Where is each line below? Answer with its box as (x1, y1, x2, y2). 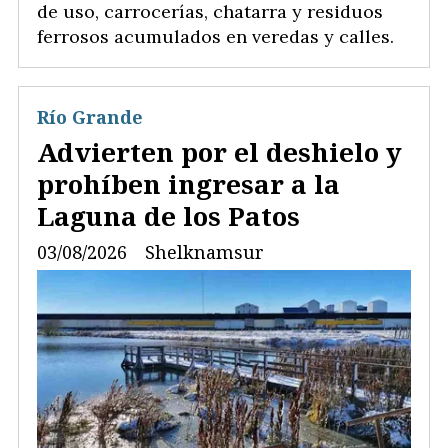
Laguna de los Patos (37, 197, 300, 234)
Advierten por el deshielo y (37, 133, 402, 170)
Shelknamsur (145, 239, 264, 264)
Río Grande (37, 105, 143, 130)
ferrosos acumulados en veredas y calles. (37, 25, 394, 49)
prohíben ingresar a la (37, 165, 340, 202)
